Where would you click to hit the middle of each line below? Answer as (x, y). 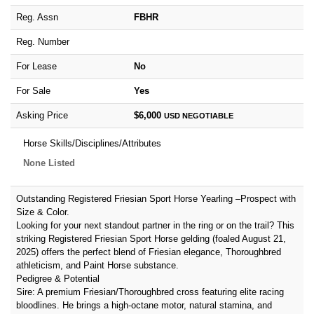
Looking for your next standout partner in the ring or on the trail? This (155, 225)
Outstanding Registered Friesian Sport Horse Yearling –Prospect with (156, 199)
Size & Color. (43, 212)
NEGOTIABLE (207, 116)
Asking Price (42, 115)
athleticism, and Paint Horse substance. (97, 265)
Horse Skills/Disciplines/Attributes (92, 143)
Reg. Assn (37, 17)
